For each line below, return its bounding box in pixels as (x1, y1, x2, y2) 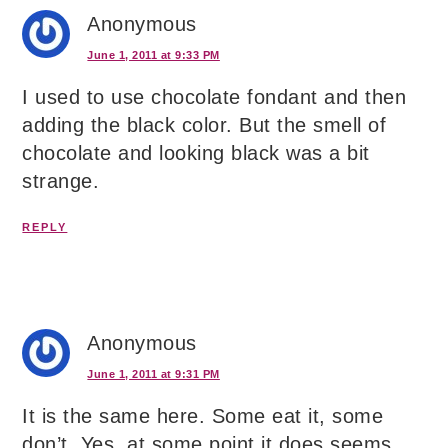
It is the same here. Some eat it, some (22, 404, 384, 427)
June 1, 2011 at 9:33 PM (87, 48, 220, 61)
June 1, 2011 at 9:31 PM (87, 367, 220, 380)
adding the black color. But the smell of (22, 113, 387, 136)
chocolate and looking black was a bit (22, 141, 370, 164)
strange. (22, 169, 100, 192)
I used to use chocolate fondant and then (22, 85, 407, 108)
